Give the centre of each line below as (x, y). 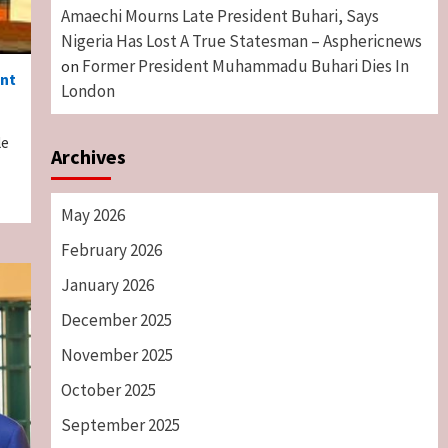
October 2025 (108, 389)
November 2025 (116, 354)
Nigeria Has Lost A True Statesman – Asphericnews (241, 40)
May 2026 (92, 214)
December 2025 (116, 319)
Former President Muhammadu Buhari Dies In (245, 65)
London (87, 90)
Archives (88, 156)
